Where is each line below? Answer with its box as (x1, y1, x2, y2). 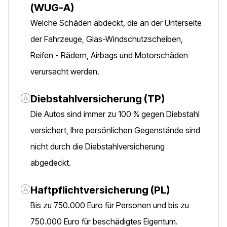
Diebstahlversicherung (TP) (30, 93, 165, 105)
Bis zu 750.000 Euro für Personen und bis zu (30, 200, 189, 210)
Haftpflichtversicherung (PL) (30, 184, 170, 196)
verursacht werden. (30, 66, 99, 77)
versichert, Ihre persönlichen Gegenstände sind (30, 125, 200, 135)
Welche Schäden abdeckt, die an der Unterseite (30, 18, 202, 28)
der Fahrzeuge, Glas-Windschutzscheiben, (30, 34, 183, 44)
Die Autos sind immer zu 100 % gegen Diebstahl (30, 109, 200, 119)
